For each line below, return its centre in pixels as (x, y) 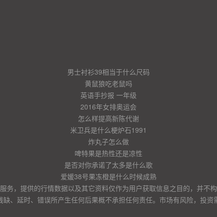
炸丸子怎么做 (108, 141)
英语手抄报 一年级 (108, 95)
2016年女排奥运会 (108, 107)
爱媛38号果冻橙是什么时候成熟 (108, 176)
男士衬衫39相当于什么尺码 (108, 72)
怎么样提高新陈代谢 (108, 118)
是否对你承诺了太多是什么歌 (108, 165)
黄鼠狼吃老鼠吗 (108, 83)
